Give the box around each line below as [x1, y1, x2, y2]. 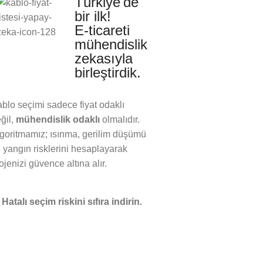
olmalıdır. [100, 114, 140, 124]
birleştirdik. [74, 65, 141, 80]
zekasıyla [74, 50, 133, 66]
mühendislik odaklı [16, 114, 100, 124]
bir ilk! [74, 8, 111, 24]
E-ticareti [74, 22, 130, 38]
